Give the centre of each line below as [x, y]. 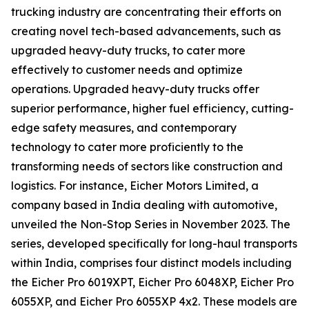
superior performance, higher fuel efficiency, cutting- [152, 109]
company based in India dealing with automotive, [144, 205]
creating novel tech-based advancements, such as [146, 31]
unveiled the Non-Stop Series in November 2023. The [151, 225]
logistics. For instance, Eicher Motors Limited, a [135, 186]
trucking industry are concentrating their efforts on [146, 12]
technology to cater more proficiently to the [127, 147]
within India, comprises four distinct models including [151, 263]
